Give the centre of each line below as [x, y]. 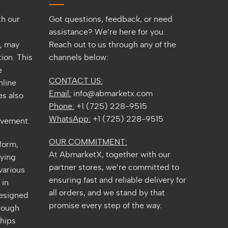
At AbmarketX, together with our [110, 155]
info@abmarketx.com [112, 93]
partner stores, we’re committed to [114, 168]
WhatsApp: [70, 119]
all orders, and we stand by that [107, 193]
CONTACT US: [76, 81]
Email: [60, 93]
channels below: [79, 57]
